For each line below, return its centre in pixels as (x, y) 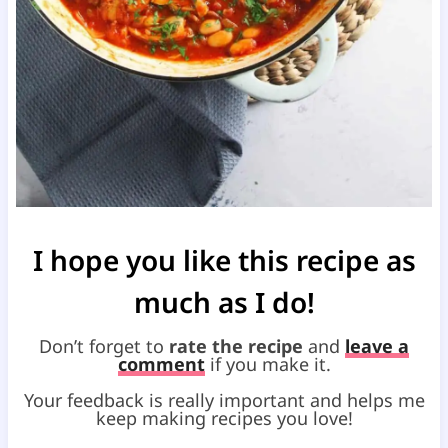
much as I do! (224, 301)
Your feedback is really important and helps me (224, 399)
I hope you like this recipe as (224, 259)
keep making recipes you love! (224, 417)
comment (161, 363)
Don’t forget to (104, 345)
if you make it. (267, 363)
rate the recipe (236, 345)
